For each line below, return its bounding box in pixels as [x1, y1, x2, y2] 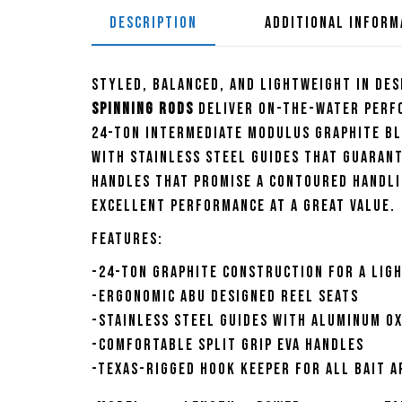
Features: [92, 230, 163, 249]
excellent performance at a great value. [92, 197, 396, 216]
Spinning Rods [92, 100, 194, 119]
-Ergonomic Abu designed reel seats [92, 287, 359, 307]
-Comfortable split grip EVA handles [92, 336, 364, 355]
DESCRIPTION [109, 13, 197, 32]
